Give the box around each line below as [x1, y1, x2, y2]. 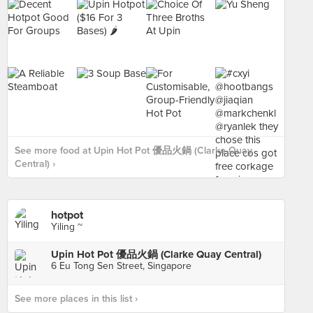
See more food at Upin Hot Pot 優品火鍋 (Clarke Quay [15, 145, 252, 156]
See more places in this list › [15, 293, 138, 305]
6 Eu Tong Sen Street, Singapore [51, 260, 191, 272]
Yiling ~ [51, 221, 82, 233]
